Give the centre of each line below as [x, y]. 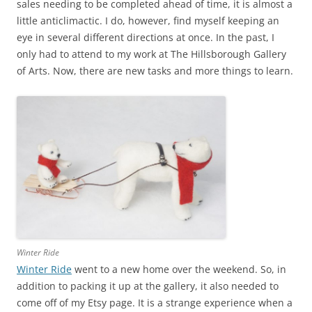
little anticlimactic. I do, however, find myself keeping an [148, 20]
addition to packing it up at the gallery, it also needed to [148, 286]
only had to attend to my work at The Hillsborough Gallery [151, 54]
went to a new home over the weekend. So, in [179, 270]
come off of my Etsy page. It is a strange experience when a [155, 303]
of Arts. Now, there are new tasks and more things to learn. [155, 70]
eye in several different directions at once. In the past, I [146, 37]
